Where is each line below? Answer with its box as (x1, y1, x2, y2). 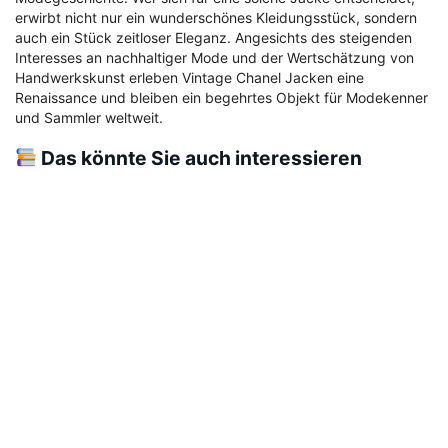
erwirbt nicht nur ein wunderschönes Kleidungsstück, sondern (15, 8, 417, 26)
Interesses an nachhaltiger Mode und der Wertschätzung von (15, 48, 414, 66)
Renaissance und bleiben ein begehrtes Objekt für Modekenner (15, 88, 428, 106)
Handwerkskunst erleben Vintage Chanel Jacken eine (15, 68, 364, 86)
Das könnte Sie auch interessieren (36, 145, 362, 170)
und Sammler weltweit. (15, 108, 163, 126)
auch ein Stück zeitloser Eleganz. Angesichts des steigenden (15, 28, 412, 46)
